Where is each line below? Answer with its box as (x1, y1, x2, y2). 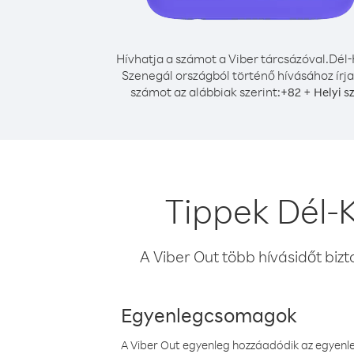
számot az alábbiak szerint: (130, 84, 281, 100)
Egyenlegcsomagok (121, 302, 297, 327)
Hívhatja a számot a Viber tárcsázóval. (116, 51, 329, 66)
